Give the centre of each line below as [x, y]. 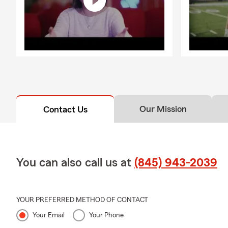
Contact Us [65, 109]
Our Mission [163, 109]
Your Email [49, 215]
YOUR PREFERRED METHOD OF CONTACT [82, 200]
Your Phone [106, 215]
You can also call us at [75, 163]
